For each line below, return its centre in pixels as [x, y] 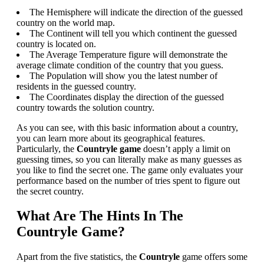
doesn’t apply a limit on [186, 148]
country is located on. [56, 44]
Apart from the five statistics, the [78, 257]
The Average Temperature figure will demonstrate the [128, 54]
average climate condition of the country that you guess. [120, 65]
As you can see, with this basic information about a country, [127, 127]
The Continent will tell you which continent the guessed [133, 33]
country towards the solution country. [85, 107]
